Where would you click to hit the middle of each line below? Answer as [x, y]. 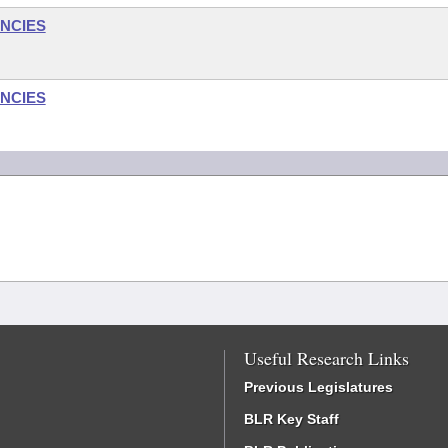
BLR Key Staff [291, 419]
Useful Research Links [326, 358]
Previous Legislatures [318, 387]
